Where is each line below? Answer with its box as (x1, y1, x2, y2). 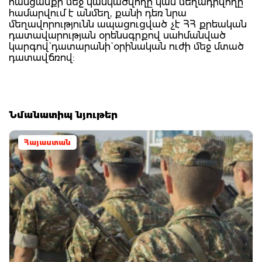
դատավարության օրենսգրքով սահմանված (9, 29, 226, 41)
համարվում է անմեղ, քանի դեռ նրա (9, 7, 187, 19)
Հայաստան (24, 137, 71, 147)
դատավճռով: (9, 51, 74, 63)
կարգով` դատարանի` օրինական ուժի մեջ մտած (9, 40, 244, 52)
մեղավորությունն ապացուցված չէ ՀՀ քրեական (9, 18, 247, 30)
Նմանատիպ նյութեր (9, 109, 118, 120)
